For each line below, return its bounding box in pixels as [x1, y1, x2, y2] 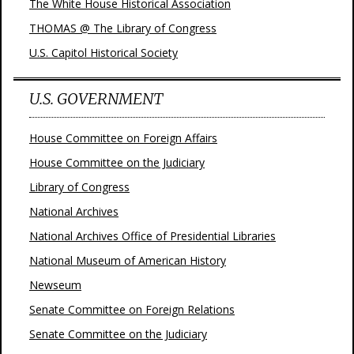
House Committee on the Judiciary [29, 155, 205, 170]
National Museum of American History [29, 253, 226, 268]
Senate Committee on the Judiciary [29, 326, 207, 341]
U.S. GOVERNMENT [29, 88, 163, 108]
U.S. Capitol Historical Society [29, 45, 178, 60]
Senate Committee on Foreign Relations [29, 302, 235, 317]
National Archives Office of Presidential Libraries [29, 228, 276, 243]
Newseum [29, 277, 81, 292]
